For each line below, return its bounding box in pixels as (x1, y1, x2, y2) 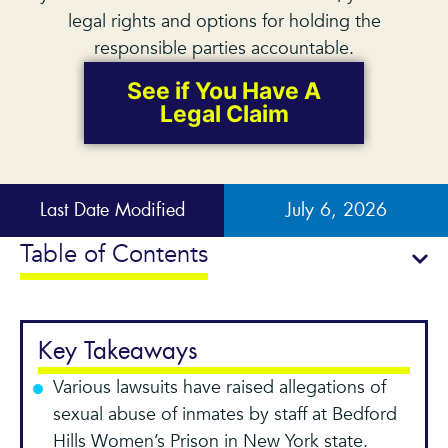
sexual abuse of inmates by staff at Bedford (53, 402, 397, 427)
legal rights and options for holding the (67, 9, 381, 34)
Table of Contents (20, 238, 208, 271)
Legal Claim (159, 100, 289, 128)
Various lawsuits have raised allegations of (53, 375, 386, 400)
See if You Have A (127, 77, 321, 105)
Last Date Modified (39, 202, 185, 220)
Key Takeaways (38, 340, 198, 364)
